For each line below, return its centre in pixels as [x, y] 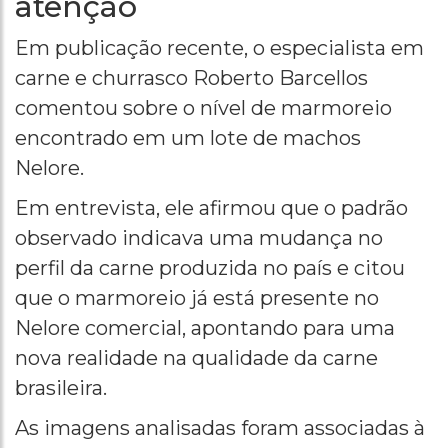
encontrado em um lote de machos [188, 138]
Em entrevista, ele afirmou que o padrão [211, 208]
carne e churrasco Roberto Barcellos [191, 78]
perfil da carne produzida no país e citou [210, 268]
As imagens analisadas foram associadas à [220, 428]
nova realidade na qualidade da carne [196, 358]
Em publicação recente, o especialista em [219, 48]
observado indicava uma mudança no [199, 238]
